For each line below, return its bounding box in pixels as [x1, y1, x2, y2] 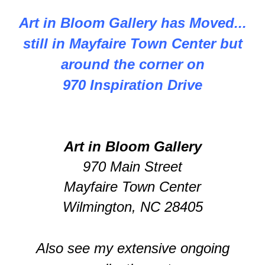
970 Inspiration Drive [63, 77, 202, 93]
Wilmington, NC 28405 [62, 199, 203, 215]
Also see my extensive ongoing [35, 240, 230, 257]
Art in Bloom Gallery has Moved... [18, 15, 247, 31]
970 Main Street [83, 159, 182, 175]
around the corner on [60, 56, 205, 73]
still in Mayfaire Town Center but [22, 35, 243, 52]
